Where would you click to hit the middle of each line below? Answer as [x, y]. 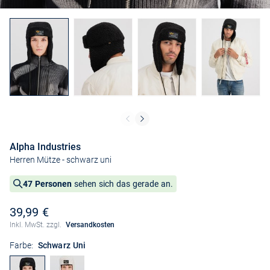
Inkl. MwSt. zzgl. [36, 225]
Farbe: [21, 246]
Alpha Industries [45, 147]
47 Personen [47, 184]
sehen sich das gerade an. [122, 184]
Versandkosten [90, 225]
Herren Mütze [35, 160]
